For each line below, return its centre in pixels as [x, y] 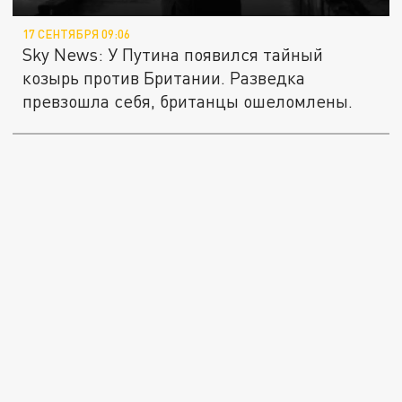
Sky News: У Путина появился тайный [173, 54]
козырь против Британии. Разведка [164, 77]
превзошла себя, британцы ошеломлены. [188, 100]
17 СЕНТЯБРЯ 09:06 [77, 34]
